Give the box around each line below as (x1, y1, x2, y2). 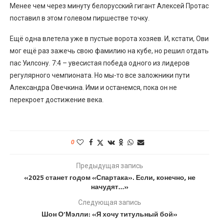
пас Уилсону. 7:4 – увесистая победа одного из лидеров (10, 59, 190, 67)
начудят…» (90, 181, 129, 192)
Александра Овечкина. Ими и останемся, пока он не (10, 83, 177, 91)
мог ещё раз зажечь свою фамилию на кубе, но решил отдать (10, 46, 209, 55)
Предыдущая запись (76, 161, 143, 170)
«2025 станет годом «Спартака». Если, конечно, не (23, 172, 196, 182)
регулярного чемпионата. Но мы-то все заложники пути (10, 71, 190, 79)
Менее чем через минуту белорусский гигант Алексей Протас (10, 1, 209, 10)
